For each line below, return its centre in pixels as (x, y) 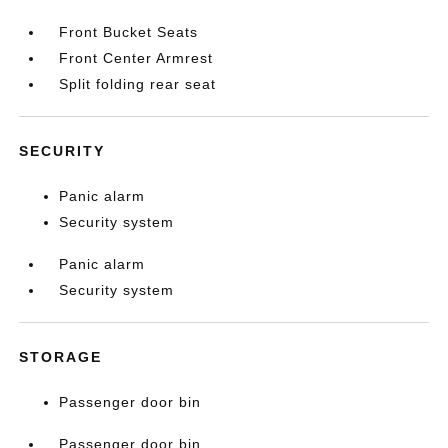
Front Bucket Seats (129, 32)
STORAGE (61, 357)
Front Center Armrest (136, 58)
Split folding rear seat (138, 84)
